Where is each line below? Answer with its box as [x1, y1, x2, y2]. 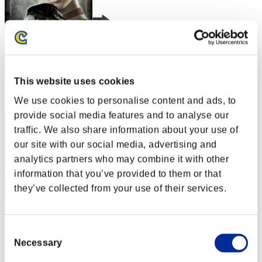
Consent [4, 225, 40, 236]
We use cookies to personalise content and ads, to [14, 95, 236, 106]
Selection [4, 239, 44, 250]
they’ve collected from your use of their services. [14, 183, 226, 194]
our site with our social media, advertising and [14, 139, 217, 150]
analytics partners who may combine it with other [14, 154, 229, 164]
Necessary [14, 237, 62, 248]
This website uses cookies [14, 76, 135, 87]
